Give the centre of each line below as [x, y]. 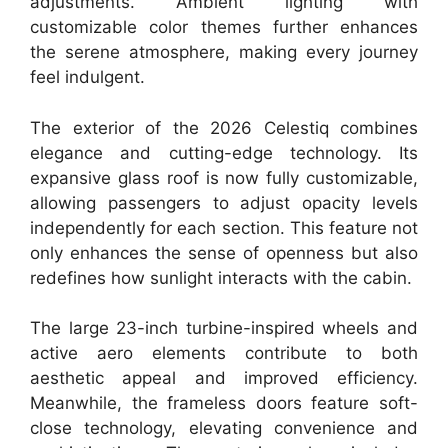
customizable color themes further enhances [224, 27]
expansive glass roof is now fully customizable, [224, 177]
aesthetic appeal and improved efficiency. [224, 378]
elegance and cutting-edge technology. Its [224, 152]
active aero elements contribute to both [224, 353]
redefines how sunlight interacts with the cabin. [221, 277]
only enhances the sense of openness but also [224, 252]
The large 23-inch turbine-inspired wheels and [224, 328]
